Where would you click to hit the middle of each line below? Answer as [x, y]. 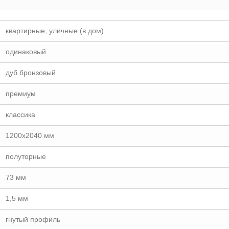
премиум [21, 94]
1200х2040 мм [30, 135]
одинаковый [26, 52]
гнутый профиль [33, 219]
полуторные [26, 156]
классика [20, 114]
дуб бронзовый [31, 73]
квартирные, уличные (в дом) [55, 31]
